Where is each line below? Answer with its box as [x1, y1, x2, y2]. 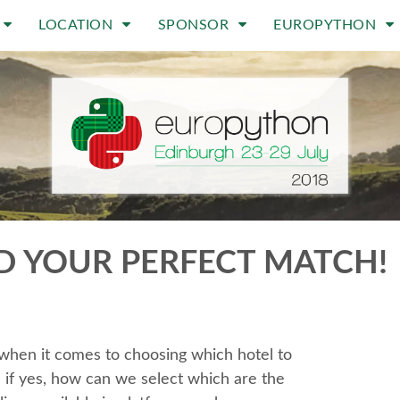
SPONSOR [157, 18, 233, 32]
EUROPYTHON [273, 18, 380, 32]
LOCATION [38, 18, 117, 32]
